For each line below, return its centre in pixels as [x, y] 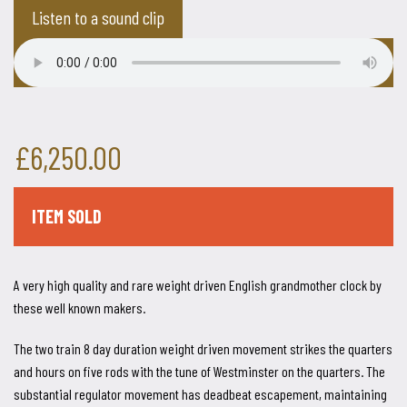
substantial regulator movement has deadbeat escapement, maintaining [200, 394]
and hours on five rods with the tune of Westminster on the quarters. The [199, 371]
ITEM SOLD [67, 216]
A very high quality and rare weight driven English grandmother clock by [198, 285]
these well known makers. [79, 308]
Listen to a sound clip [98, 17]
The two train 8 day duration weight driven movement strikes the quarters [203, 348]
